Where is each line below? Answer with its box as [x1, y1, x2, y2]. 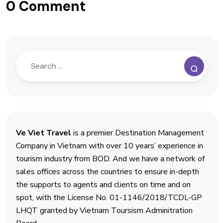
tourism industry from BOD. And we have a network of [16, 153, 205, 164]
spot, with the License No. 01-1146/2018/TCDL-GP [16, 192, 202, 203]
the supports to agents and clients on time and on [16, 179, 191, 190]
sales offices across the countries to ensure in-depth [16, 166, 199, 177]
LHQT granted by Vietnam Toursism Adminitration [16, 205, 193, 216]
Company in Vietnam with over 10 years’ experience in [16, 140, 203, 151]
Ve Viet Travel [16, 127, 71, 138]
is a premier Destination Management [71, 127, 204, 138]
